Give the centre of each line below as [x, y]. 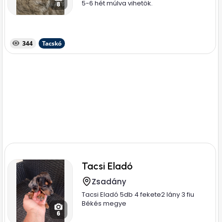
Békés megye [104, 203]
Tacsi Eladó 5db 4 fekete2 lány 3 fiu [138, 194]
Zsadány [109, 182]
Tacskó [52, 43]
